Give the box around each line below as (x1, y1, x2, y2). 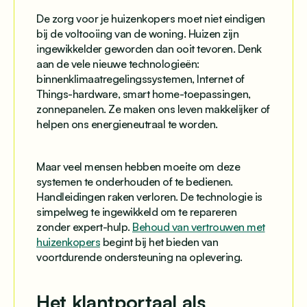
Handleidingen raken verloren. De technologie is (36, 189, 262, 204)
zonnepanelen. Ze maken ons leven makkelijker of (36, 101, 270, 116)
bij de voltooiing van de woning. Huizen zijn (36, 26, 238, 40)
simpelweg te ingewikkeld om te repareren (36, 204, 236, 219)
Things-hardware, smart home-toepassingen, (36, 86, 251, 101)
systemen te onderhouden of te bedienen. (36, 174, 233, 188)
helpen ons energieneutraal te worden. (36, 116, 218, 131)
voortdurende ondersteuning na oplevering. (36, 249, 243, 264)
